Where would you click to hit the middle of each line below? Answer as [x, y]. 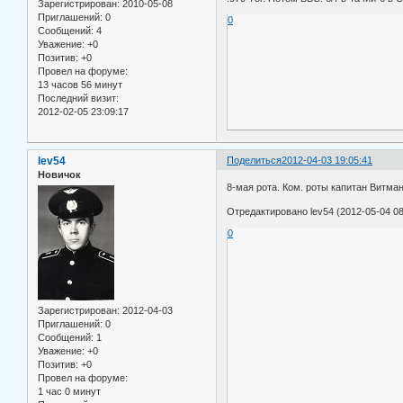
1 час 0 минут [69, 392]
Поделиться [255, 161]
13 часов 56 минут [80, 85]
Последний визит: [78, 99]
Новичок [59, 175]
